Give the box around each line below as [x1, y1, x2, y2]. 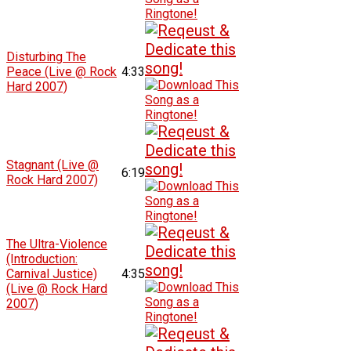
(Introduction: [6, 251, 78, 266]
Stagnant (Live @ [6, 157, 100, 172]
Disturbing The [6, 49, 87, 64]
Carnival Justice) [6, 266, 98, 281]
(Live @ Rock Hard [6, 280, 108, 296]
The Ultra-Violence [6, 236, 108, 251]
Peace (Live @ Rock [6, 63, 118, 79]
